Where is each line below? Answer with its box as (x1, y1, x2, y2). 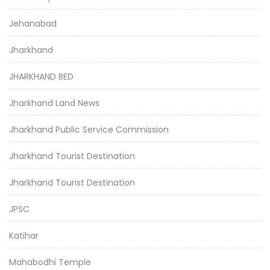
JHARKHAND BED (9, 70, 74, 83)
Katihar (9, 229, 39, 242)
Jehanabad (9, 17, 57, 30)
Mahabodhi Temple (9, 256, 91, 268)
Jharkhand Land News (9, 96, 99, 109)
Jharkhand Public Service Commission (9, 123, 169, 136)
